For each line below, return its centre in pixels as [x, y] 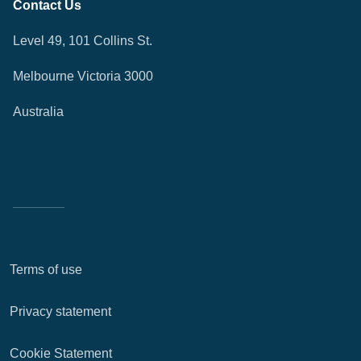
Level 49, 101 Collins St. [83, 41]
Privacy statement [60, 311]
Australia [38, 112]
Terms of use [46, 270]
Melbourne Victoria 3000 [83, 76]
